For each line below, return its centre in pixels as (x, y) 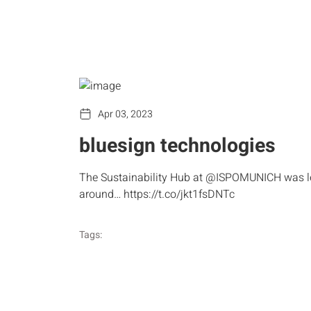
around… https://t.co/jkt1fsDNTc (157, 195)
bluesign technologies (177, 145)
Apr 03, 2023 (125, 114)
